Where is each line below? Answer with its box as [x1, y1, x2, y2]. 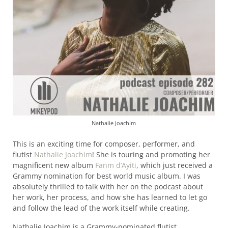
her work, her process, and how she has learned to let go [12, 192, 207, 203]
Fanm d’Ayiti [95, 160, 136, 170]
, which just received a [136, 160, 213, 170]
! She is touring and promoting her [92, 150, 210, 160]
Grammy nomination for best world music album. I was [12, 171, 201, 181]
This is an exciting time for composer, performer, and [12, 139, 195, 149]
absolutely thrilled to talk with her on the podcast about [12, 182, 203, 192]
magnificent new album [12, 160, 95, 170]
